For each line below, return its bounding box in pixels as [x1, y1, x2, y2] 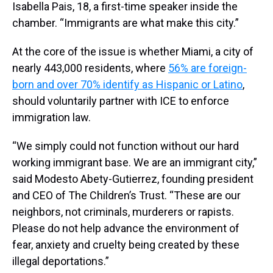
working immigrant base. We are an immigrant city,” [12, 156, 257, 169]
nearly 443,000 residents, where [12, 62, 168, 75]
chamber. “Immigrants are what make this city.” [12, 16, 239, 30]
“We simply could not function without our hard [12, 140, 239, 153]
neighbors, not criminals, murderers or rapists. [12, 205, 234, 219]
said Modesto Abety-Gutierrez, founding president [12, 172, 253, 186]
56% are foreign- [168, 62, 247, 75]
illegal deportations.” [12, 255, 109, 268]
